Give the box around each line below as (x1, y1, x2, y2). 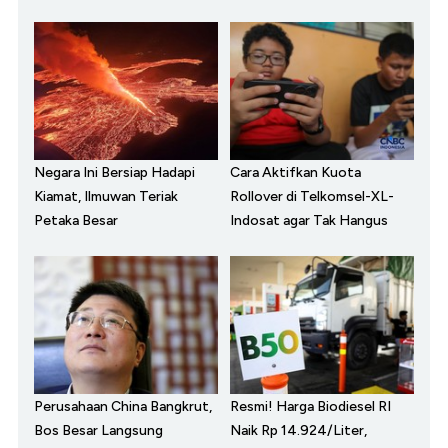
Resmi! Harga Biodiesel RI (230, 398, 391, 416)
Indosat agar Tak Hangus (230, 212, 388, 230)
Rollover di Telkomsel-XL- (230, 188, 394, 206)
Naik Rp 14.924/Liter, (230, 422, 367, 440)
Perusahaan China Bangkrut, (34, 398, 212, 416)
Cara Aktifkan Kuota (230, 164, 361, 182)
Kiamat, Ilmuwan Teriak (34, 188, 178, 206)
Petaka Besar (34, 212, 118, 230)
